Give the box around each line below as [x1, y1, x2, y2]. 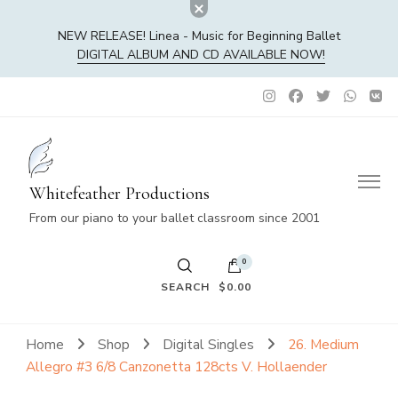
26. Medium [288, 335, 360, 354]
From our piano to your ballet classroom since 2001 [28, 210, 320, 227]
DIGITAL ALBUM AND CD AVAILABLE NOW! [77, 46, 325, 63]
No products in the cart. [126, 333, 272, 353]
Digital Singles [163, 335, 259, 354]
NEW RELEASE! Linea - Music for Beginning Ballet [58, 28, 340, 44]
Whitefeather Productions [28, 183, 210, 204]
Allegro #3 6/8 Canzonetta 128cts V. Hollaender [26, 357, 327, 376]
